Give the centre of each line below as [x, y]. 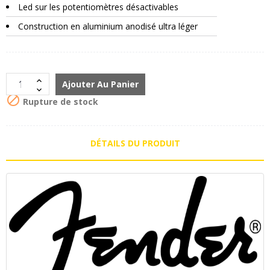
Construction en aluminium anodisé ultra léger [108, 27]
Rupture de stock [59, 101]
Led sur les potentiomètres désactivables [98, 7]
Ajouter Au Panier [100, 84]
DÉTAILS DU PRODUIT [135, 143]
